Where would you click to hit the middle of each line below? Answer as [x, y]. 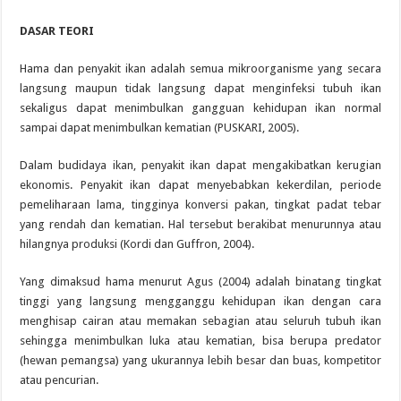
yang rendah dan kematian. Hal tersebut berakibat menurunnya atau [200, 225]
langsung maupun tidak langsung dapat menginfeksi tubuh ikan [200, 89]
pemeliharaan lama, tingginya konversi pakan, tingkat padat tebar [200, 205]
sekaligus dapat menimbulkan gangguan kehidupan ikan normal [200, 108]
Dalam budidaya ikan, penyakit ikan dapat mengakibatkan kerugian [200, 166]
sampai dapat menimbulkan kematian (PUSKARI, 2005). [160, 128]
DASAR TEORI [57, 31]
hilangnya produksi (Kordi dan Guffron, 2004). [137, 244]
